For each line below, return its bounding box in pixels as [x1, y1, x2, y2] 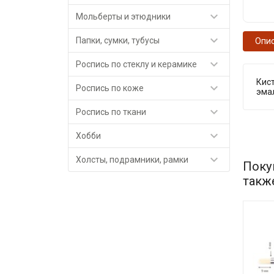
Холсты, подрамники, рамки [76, 155, 189, 165]
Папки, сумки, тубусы [76, 35, 160, 45]
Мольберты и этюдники [76, 12, 171, 21]
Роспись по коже [76, 83, 144, 93]
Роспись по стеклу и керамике [76, 59, 198, 69]
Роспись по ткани [76, 107, 147, 117]
